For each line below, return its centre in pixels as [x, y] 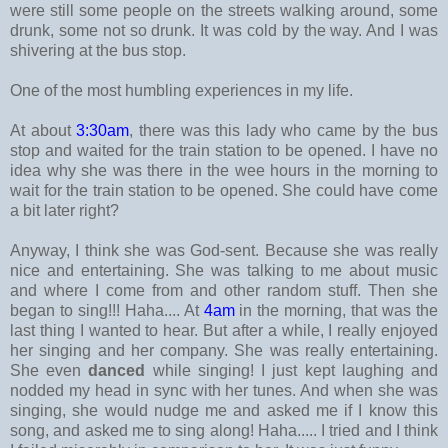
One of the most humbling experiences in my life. [183, 90]
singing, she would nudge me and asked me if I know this [224, 410]
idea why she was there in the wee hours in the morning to [224, 170]
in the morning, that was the [339, 310]
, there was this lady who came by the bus [284, 130]
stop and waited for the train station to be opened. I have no [224, 150]
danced [120, 370]
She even [49, 370]
